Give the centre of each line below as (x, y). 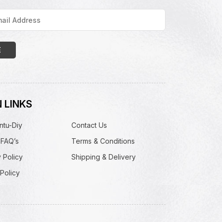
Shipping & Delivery (103, 157)
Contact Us (89, 125)
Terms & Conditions (103, 141)
